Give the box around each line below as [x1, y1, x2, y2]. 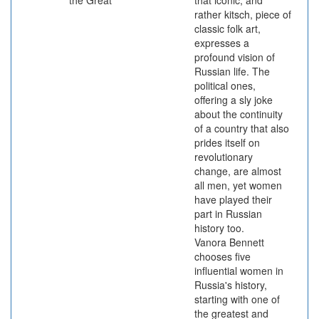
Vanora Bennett [194, 235, 264, 249]
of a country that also [194, 121, 289, 135]
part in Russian [194, 206, 262, 221]
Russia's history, [194, 278, 267, 292]
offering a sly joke [194, 93, 273, 107]
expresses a [194, 36, 249, 50]
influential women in [194, 263, 283, 278]
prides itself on [194, 135, 260, 150]
